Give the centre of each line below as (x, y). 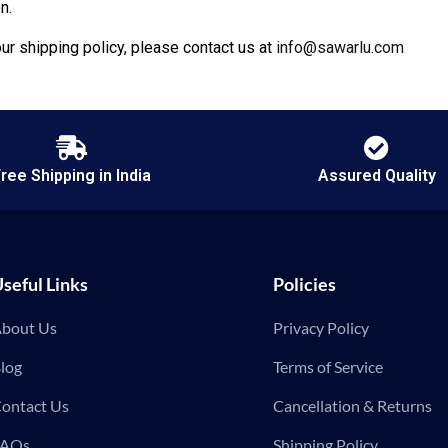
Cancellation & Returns (353, 405)
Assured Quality (376, 175)
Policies (305, 284)
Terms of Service (328, 366)
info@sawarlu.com (340, 47)
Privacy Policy (321, 327)
